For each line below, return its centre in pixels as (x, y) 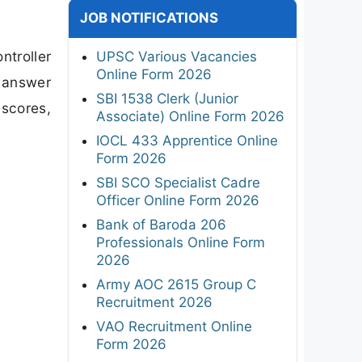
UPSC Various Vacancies (177, 56)
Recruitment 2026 (154, 302)
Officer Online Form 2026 (178, 200)
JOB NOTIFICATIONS (149, 17)
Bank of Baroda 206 (161, 224)
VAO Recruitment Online (174, 326)
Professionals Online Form (181, 242)
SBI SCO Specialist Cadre (178, 182)
